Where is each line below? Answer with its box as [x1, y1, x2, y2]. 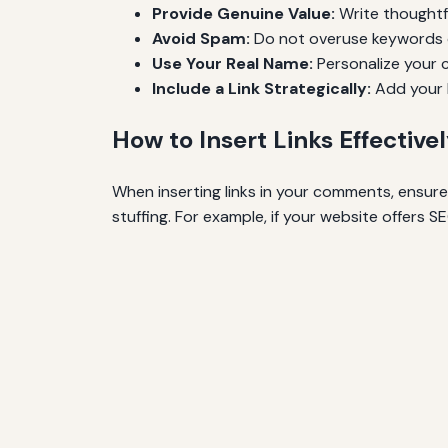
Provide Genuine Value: [152, 3, 335, 25]
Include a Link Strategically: [152, 78, 371, 100]
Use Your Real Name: [152, 53, 313, 75]
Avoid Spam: [152, 28, 250, 50]
